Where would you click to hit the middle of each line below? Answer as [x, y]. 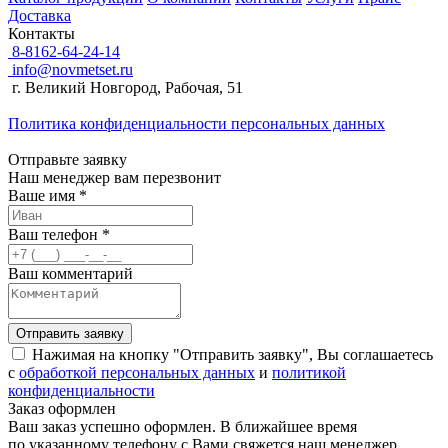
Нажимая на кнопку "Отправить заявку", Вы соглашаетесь [230, 354]
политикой [309, 372]
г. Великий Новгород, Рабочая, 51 [125, 87]
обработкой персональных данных [137, 372]
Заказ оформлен [62, 408]
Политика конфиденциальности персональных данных [196, 123]
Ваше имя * [47, 195]
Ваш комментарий [70, 273]
